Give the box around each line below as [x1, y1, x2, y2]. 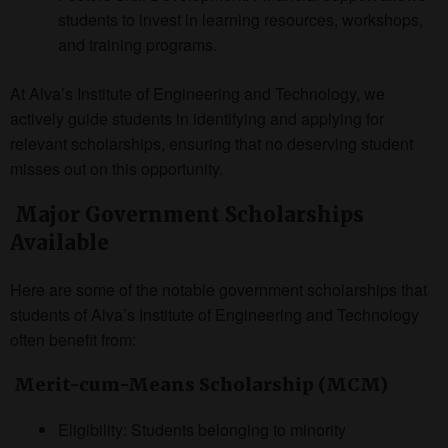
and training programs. [58, 32, 217, 56]
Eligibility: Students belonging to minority [58, 417, 346, 441]
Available [10, 229, 109, 255]
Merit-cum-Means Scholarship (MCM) [10, 372, 388, 396]
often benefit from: [10, 327, 136, 351]
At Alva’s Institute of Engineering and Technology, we [10, 81, 385, 105]
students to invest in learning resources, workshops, [58, 7, 423, 31]
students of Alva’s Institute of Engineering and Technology [10, 302, 419, 326]
